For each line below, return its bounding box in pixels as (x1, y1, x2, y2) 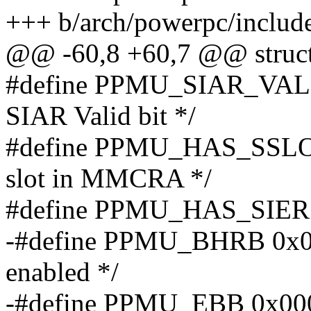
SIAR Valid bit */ (6, 101, 196, 131)
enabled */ (6, 257, 119, 287)
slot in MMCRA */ (6, 163, 212, 194)
